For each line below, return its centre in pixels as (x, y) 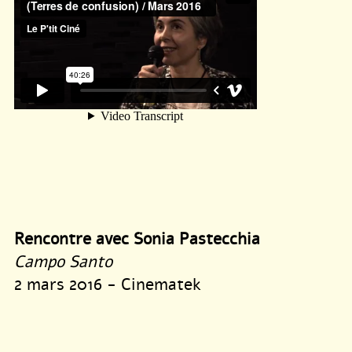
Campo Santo (63, 262)
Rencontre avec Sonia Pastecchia (137, 239)
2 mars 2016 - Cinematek (108, 285)
